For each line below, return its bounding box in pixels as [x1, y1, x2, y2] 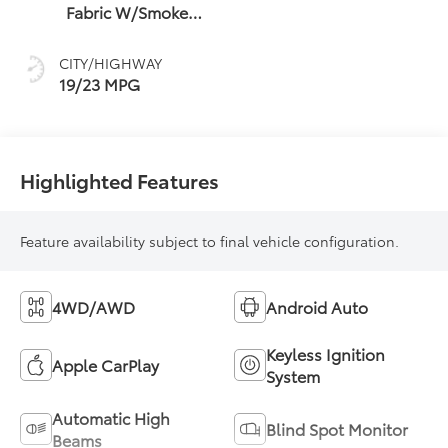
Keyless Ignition [266, 341, 385, 365]
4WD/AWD [52, 294, 136, 318]
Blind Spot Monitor [266, 416, 408, 440]
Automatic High [52, 405, 171, 429]
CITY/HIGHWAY [59, 52, 163, 73]
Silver [66, 21, 108, 45]
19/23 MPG [59, 71, 141, 95]
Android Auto [266, 294, 368, 318]
